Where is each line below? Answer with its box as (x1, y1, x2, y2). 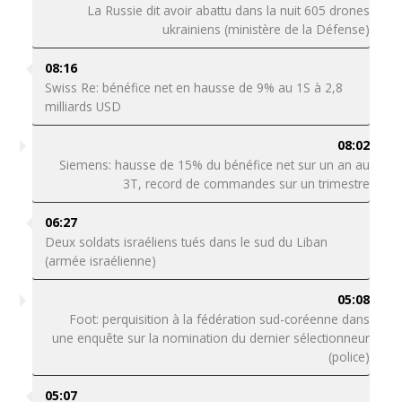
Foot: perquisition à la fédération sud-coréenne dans (69, 310, 371, 328)
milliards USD (44, 98, 121, 115)
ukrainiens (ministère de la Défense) (162, 21, 371, 38)
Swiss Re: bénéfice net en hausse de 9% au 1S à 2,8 (44, 79, 343, 96)
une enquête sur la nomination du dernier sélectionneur (52, 329, 371, 346)
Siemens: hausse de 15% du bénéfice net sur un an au (59, 156, 371, 173)
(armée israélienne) (44, 252, 156, 269)
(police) (328, 348, 371, 365)
